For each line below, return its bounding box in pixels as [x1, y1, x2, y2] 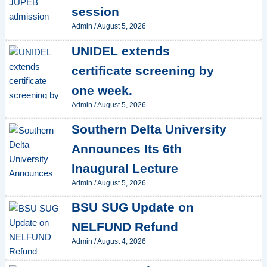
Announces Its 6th [71, 141, 182, 156]
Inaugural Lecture [71, 161, 178, 175]
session [71, 5, 119, 19]
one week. [71, 83, 132, 97]
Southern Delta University [71, 122, 226, 136]
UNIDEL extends [71, 44, 170, 58]
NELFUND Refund [71, 219, 178, 234]
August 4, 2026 [97, 237, 146, 246]
